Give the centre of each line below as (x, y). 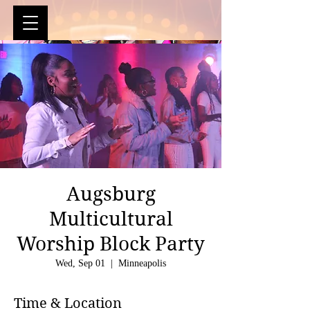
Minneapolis (142, 263)
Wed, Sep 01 (80, 263)
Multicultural (111, 219)
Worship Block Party (111, 244)
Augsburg (111, 194)
